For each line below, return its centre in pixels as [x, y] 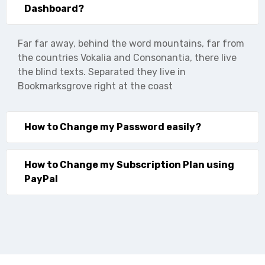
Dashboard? [54, 8]
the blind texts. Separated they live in [102, 72]
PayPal [41, 179]
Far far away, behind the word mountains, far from [131, 43]
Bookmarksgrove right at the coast [95, 86]
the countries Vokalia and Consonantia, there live [127, 57]
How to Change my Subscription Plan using [129, 164]
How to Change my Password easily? [113, 127]
